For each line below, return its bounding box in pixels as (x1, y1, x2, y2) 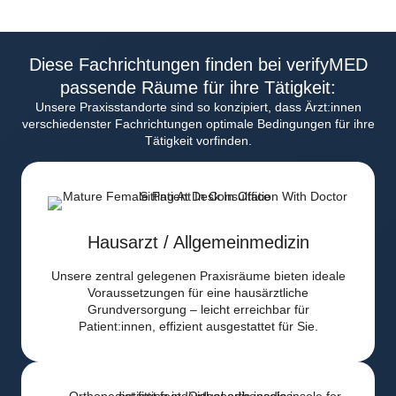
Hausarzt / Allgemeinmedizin (87, 232, 309, 253)
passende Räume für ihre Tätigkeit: (60, 77, 336, 97)
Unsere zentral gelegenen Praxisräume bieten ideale (50, 269, 346, 284)
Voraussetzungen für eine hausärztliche (88, 286, 308, 301)
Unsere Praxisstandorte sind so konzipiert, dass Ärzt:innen (34, 99, 362, 114)
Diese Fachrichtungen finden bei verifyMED (28, 54, 368, 74)
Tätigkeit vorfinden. (144, 133, 252, 148)
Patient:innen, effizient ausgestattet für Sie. (78, 319, 318, 334)
